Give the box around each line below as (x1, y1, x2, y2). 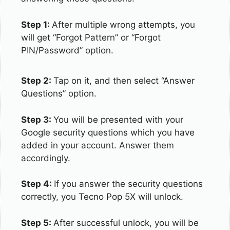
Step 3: (21, 114, 53, 125)
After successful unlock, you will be (53, 217, 199, 228)
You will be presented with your (53, 114, 183, 125)
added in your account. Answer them (21, 140, 174, 150)
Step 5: (21, 217, 53, 228)
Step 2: (21, 75, 53, 86)
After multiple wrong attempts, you (52, 19, 195, 30)
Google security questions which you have (21, 127, 195, 138)
